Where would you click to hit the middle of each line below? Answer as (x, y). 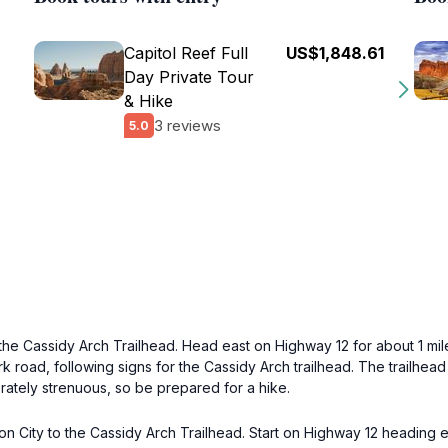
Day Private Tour (189, 77)
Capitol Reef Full (186, 53)
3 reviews (187, 125)
